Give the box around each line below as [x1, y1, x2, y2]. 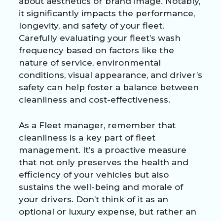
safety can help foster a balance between [19, 82, 199, 92]
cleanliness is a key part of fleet [19, 133, 155, 143]
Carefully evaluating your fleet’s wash [19, 33, 181, 43]
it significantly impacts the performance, [19, 8, 195, 18]
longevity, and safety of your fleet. [19, 20, 164, 31]
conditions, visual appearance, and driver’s [19, 70, 202, 80]
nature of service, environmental [19, 57, 161, 68]
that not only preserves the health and [19, 157, 188, 168]
